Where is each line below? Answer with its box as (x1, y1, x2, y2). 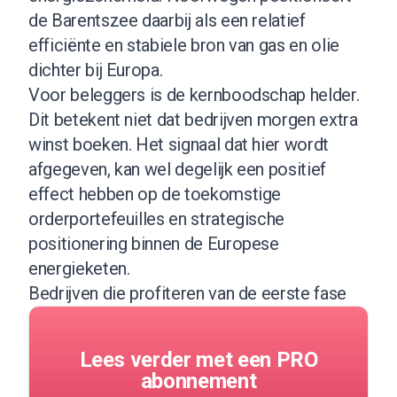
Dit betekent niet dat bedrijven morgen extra (28, 108, 358, 130)
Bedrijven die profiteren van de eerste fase (28, 282, 346, 304)
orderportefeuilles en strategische (28, 207, 285, 230)
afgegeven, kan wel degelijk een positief (28, 158, 326, 180)
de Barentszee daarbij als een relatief (28, 9, 306, 31)
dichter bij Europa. (28, 58, 163, 81)
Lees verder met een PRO (79, 346, 318, 372)
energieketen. (28, 257, 130, 279)
